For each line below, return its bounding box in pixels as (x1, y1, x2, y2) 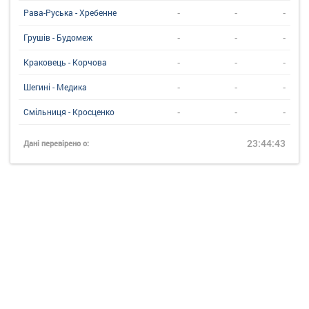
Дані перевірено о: (23, 137, 89, 148)
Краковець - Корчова (23, 56, 107, 68)
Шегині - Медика (23, 81, 87, 92)
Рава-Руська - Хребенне (23, 6, 117, 18)
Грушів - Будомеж (23, 31, 92, 43)
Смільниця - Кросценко (23, 106, 114, 117)
